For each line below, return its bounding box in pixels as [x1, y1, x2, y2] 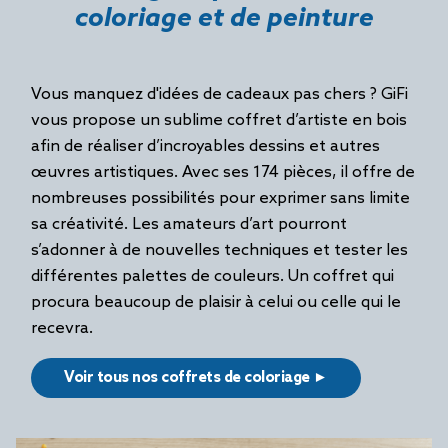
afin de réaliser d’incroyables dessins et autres [31, 137, 380, 156]
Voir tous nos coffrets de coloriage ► [64, 369, 328, 387]
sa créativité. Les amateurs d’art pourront [31, 215, 347, 234]
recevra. [31, 319, 97, 338]
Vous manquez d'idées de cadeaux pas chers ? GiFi [31, 85, 408, 104]
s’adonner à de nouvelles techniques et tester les [31, 241, 408, 260]
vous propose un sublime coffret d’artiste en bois [31, 111, 407, 130]
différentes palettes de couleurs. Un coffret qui [31, 267, 394, 286]
